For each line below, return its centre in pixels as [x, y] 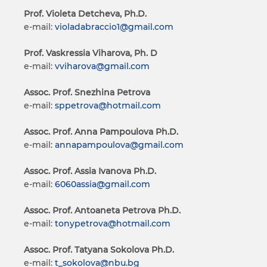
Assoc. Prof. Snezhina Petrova [87, 92]
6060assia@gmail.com [103, 184]
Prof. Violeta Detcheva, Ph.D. [85, 14]
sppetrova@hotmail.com [108, 105]
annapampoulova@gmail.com [119, 145]
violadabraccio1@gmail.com [114, 27]
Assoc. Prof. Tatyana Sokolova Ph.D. [99, 250]
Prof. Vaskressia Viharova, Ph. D [91, 53]
